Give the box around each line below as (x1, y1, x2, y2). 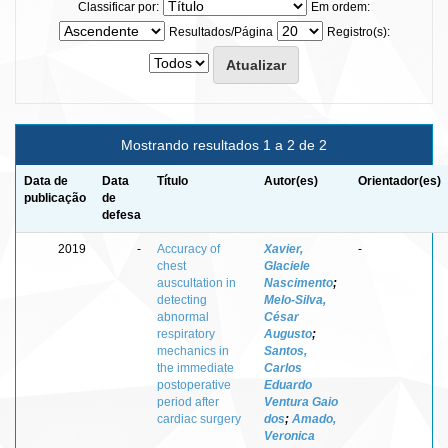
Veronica (264, 428, 315, 443)
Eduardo (264, 377, 312, 392)
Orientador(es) (358, 173, 441, 188)
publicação (24, 190, 86, 205)
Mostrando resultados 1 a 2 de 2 (121, 136, 327, 153)
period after (157, 394, 219, 409)
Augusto (264, 326, 312, 341)
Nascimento (264, 275, 333, 290)
